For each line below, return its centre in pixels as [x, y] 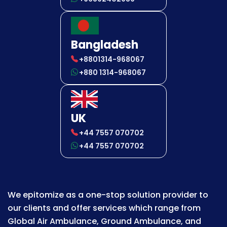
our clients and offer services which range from [104, 208]
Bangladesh [105, 45]
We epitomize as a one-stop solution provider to [108, 195]
